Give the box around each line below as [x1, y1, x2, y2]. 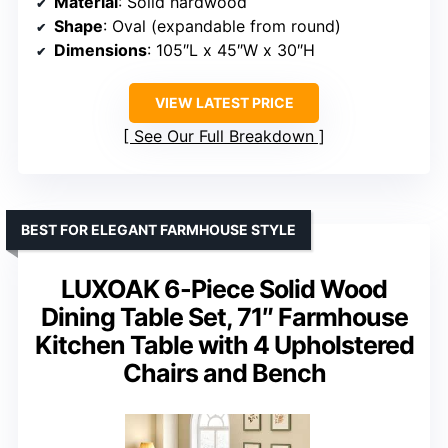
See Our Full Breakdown [134, 125, 314, 146]
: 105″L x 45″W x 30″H [147, 39, 315, 60]
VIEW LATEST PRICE [154, 93, 294, 111]
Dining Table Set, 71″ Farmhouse [40, 301, 408, 332]
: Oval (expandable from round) [103, 15, 341, 36]
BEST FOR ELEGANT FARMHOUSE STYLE [21, 220, 296, 238]
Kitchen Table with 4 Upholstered [34, 329, 414, 360]
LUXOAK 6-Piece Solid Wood [61, 273, 387, 304]
